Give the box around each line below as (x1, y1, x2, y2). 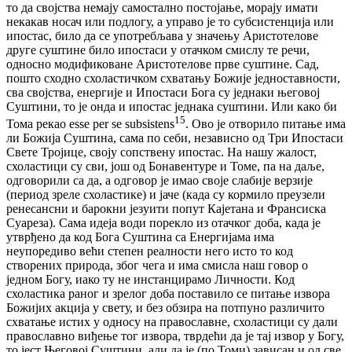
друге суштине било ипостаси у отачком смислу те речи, (6, 42, 310, 57)
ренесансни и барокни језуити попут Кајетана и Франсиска (6, 202, 326, 216)
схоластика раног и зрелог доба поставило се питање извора (6, 287, 330, 301)
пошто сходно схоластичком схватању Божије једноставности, (6, 71, 340, 85)
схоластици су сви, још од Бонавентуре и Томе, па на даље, (6, 159, 324, 174)
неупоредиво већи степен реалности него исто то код (6, 244, 293, 258)
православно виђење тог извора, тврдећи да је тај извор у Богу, (6, 329, 344, 343)
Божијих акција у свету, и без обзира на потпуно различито (6, 301, 324, 315)
